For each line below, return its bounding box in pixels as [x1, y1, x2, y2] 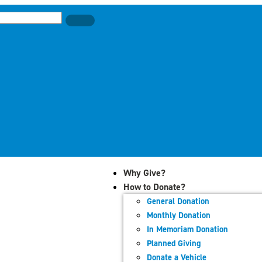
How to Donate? [123, 181, 185, 193]
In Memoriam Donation [147, 223, 228, 235]
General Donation [147, 195, 209, 207]
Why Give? [123, 167, 166, 179]
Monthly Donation [147, 209, 211, 221]
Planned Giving [147, 237, 201, 249]
